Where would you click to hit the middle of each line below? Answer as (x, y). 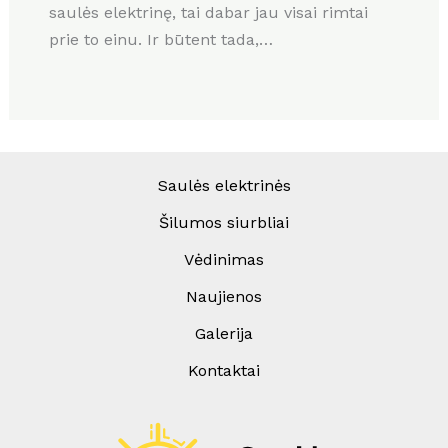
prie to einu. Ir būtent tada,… (160, 40)
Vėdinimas (224, 260)
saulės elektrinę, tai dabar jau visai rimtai (208, 13)
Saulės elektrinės (224, 186)
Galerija (224, 334)
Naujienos (224, 297)
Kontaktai (224, 371)
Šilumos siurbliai (224, 223)
